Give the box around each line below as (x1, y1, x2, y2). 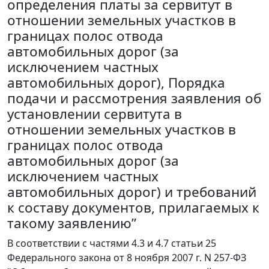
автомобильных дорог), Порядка (7, 73, 225, 92)
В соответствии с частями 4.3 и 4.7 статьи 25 (7, 237, 216, 250)
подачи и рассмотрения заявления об (7, 89, 261, 108)
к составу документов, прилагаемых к (7, 198, 259, 217)
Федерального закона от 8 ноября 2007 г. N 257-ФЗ (7, 251, 246, 265)
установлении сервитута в (7, 104, 182, 124)
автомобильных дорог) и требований (7, 183, 256, 202)
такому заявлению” (7, 214, 136, 233)
